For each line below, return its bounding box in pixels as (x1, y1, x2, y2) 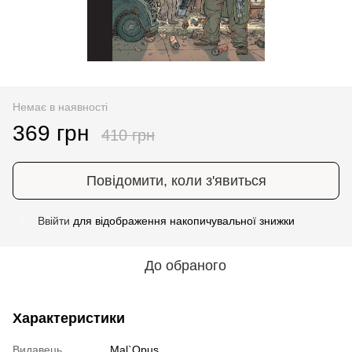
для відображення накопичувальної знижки (70, 214, 295, 227)
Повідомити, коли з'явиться (86, 172, 266, 189)
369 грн (13, 120, 89, 145)
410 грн (101, 126, 155, 144)
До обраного (145, 257, 226, 273)
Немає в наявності (13, 100, 108, 113)
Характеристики (13, 310, 125, 326)
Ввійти (38, 214, 70, 227)
